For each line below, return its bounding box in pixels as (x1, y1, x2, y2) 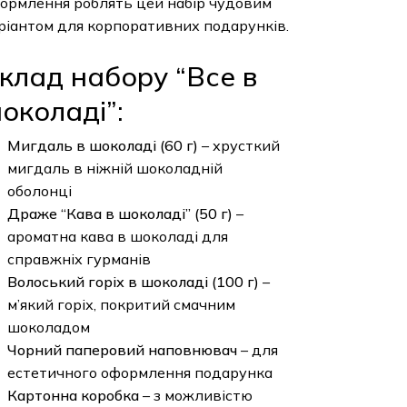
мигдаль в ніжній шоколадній (6, 159, 223, 177)
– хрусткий (197, 136, 280, 154)
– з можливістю (138, 386, 253, 404)
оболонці (6, 182, 72, 200)
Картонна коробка (6, 386, 139, 404)
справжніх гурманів (6, 250, 151, 268)
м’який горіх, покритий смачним (6, 295, 235, 313)
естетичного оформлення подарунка (6, 363, 273, 382)
